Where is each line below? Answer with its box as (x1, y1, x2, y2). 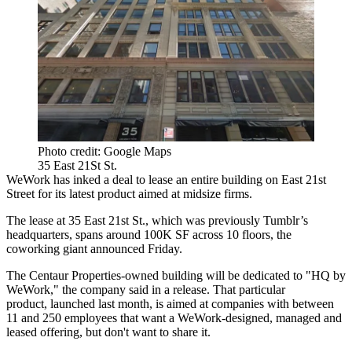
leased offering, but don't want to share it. (6, 325, 211, 339)
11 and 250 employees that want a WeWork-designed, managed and (6, 311, 342, 325)
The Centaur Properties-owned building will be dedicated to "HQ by (6, 269, 346, 283)
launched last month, (50, 297, 152, 311)
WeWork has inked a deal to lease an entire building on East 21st (6, 173, 326, 187)
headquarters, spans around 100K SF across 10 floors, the (6, 228, 291, 242)
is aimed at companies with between (152, 297, 334, 311)
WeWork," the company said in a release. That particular (6, 283, 285, 297)
